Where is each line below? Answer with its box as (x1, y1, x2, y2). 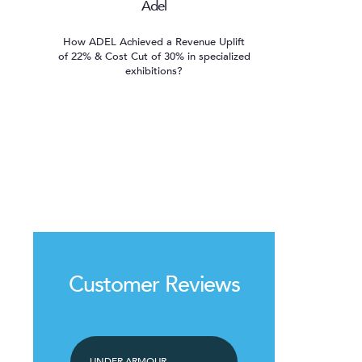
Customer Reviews (68, 269, 240, 300)
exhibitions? (125, 63, 183, 78)
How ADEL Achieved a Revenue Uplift (63, 34, 245, 49)
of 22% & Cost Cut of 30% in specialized (57, 48, 250, 64)
